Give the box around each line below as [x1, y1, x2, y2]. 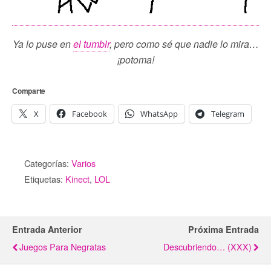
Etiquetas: [24, 172, 65, 186]
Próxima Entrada [188, 223, 259, 236]
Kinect [65, 172, 90, 186]
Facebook [72, 108, 107, 120]
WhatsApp [140, 108, 178, 120]
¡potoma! [117, 53, 154, 67]
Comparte [12, 85, 46, 97]
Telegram [211, 108, 244, 120]
